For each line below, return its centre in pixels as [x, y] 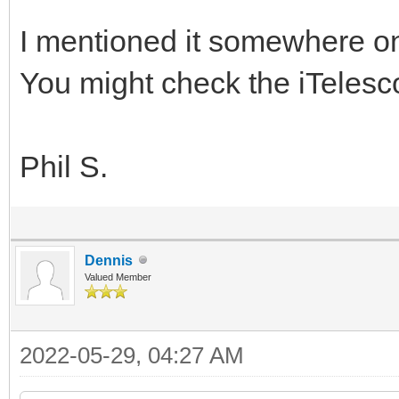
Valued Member [118, 277]
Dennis [109, 260]
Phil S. [64, 166]
